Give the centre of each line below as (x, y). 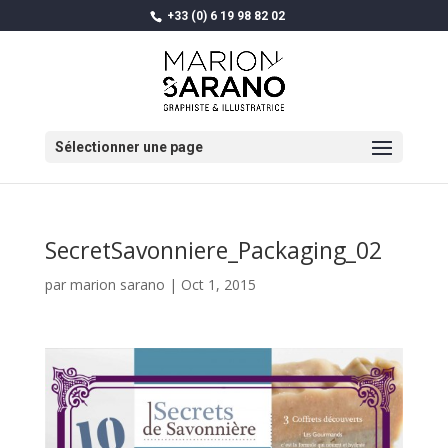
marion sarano (117, 284)
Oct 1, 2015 (218, 284)
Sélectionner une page (128, 147)
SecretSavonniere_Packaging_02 (213, 250)
